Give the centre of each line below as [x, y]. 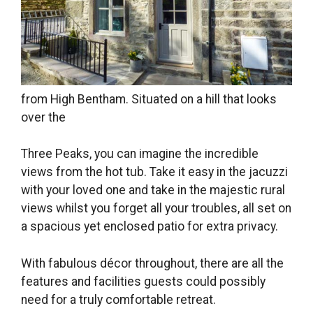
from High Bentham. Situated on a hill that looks [149, 100]
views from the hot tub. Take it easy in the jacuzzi [154, 172]
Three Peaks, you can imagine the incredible [140, 154]
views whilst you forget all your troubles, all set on [156, 209]
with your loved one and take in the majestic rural [153, 190]
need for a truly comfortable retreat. [118, 299]
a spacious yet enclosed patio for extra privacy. [150, 227]
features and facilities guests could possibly [143, 281]
